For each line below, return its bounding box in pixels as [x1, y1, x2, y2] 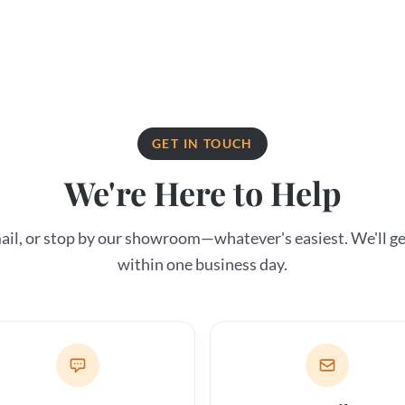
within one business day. [118, 254, 287, 274]
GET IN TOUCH [152, 136, 253, 151]
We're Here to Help [63, 171, 342, 214]
